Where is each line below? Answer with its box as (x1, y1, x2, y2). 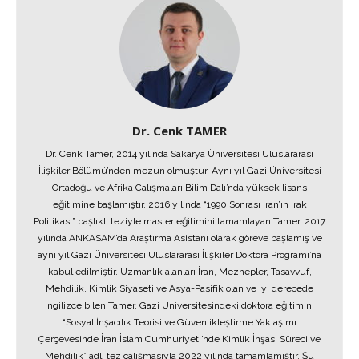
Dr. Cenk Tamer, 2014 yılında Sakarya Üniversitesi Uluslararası (46, 148, 313, 159)
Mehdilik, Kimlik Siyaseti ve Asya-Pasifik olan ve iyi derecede (46, 283, 313, 294)
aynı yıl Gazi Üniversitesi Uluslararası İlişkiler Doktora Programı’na (38, 249, 321, 260)
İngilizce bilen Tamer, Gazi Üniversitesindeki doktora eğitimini (45, 300, 314, 311)
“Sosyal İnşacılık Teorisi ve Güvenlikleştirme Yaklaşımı (63, 317, 296, 328)
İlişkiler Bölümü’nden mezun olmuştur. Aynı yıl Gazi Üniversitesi (38, 165, 321, 176)
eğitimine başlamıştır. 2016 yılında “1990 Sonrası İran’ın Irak (52, 199, 307, 210)
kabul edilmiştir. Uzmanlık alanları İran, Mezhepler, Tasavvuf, (47, 266, 312, 277)
